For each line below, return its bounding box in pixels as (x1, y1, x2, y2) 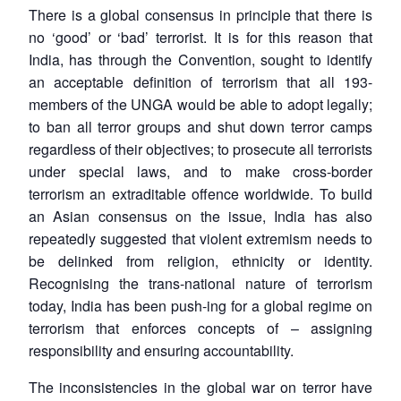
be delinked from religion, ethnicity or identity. (29, 250, 372, 271)
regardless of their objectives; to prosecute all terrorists (29, 138, 372, 159)
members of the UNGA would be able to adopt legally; (29, 93, 372, 115)
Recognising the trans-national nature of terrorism (29, 272, 372, 294)
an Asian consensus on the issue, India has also (29, 205, 372, 226)
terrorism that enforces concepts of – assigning (29, 317, 372, 338)
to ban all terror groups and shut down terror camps (29, 115, 372, 137)
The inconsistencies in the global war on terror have (29, 376, 372, 397)
